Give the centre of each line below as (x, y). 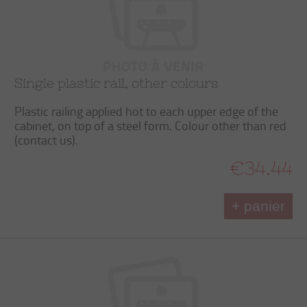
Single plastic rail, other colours (116, 83)
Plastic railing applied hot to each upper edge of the (146, 111)
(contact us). (46, 140)
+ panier (258, 206)
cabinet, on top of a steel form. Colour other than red (150, 125)
